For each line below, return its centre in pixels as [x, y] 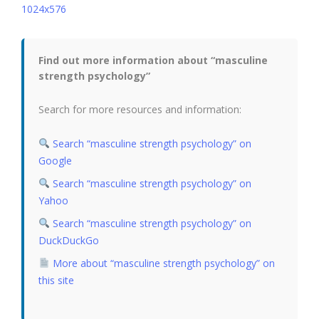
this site [56, 280]
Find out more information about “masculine [153, 60]
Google [55, 161]
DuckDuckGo [69, 240]
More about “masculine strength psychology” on [162, 263]
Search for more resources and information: [140, 109]
